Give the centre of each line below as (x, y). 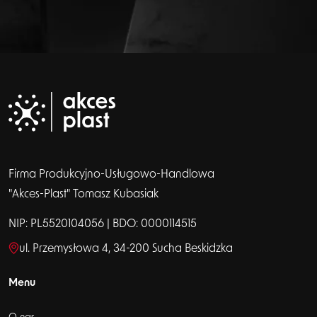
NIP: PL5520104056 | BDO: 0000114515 (103, 223)
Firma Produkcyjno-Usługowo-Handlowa (111, 174)
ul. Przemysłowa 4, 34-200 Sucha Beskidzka (126, 248)
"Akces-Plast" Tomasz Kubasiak (83, 194)
